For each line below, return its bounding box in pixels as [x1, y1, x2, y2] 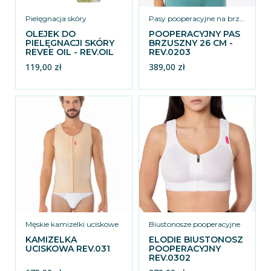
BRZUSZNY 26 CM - [149, 38, 233, 48]
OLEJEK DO [25, 28, 76, 39]
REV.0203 [149, 47, 191, 57]
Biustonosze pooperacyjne [149, 220, 240, 229]
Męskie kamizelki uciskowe [25, 220, 119, 229]
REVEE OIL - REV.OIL [25, 47, 114, 57]
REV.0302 [149, 252, 191, 263]
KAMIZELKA [25, 234, 77, 245]
